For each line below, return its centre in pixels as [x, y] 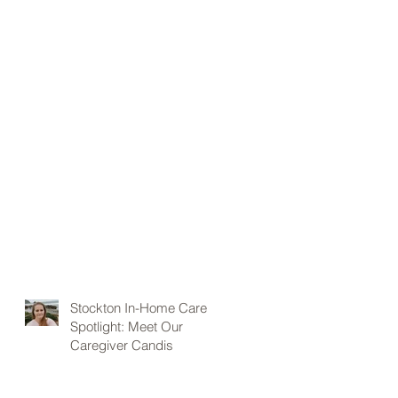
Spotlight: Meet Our [127, 326]
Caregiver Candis [122, 345]
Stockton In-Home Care [139, 307]
